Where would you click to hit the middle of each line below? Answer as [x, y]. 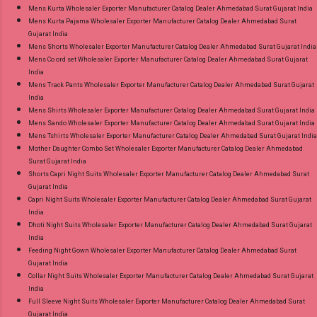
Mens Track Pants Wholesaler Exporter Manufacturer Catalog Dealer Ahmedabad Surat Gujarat [171, 85]
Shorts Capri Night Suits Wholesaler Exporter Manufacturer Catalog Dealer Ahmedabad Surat [169, 174]
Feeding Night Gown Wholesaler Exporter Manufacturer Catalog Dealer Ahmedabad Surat [162, 250]
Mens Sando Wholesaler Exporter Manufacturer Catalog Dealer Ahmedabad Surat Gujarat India [172, 123]
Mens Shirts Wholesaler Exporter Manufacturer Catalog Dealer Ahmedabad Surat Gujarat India [172, 110]
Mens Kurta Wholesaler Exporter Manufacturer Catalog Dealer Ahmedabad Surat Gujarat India [171, 8]
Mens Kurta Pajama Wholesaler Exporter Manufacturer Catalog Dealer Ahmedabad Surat [162, 21]
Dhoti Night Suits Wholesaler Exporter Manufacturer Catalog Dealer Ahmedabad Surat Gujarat [170, 225]
